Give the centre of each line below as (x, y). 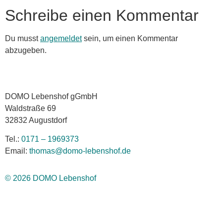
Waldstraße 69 (30, 108)
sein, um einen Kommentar (130, 39)
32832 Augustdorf (36, 120)
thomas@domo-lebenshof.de (80, 151)
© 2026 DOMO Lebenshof (51, 178)
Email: (17, 151)
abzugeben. (26, 51)
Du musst (23, 39)
